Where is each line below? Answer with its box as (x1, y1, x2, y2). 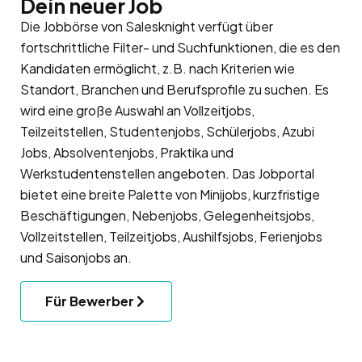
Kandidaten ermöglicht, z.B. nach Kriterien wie (20, 59, 295, 77)
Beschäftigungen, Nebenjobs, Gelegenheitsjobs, (20, 206, 314, 224)
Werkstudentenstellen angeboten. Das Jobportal (20, 164, 314, 182)
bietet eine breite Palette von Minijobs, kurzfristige (20, 185, 320, 203)
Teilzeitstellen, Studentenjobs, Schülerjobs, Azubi (20, 122, 314, 140)
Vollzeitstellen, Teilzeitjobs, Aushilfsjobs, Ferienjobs (20, 227, 322, 245)
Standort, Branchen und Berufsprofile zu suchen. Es (20, 80, 329, 98)
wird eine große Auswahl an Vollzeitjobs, (20, 101, 255, 119)
